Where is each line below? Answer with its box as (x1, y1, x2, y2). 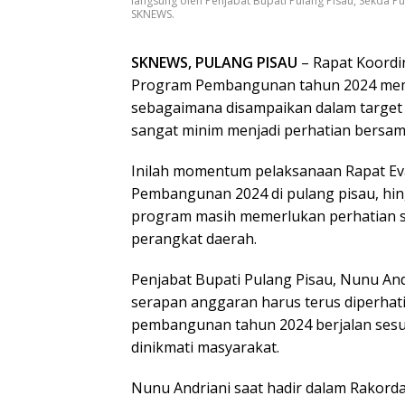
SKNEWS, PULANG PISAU (131, 52, 297, 73)
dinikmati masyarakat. (131, 337, 279, 358)
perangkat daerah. (131, 229, 257, 250)
